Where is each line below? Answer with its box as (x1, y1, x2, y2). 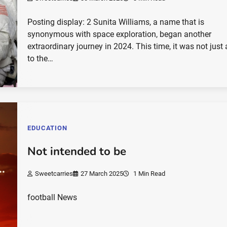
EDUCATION (27, 124, 67, 132)
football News (27, 193, 78, 203)
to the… (27, 53, 54, 63)
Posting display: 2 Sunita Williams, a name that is (27, 17, 205, 27)
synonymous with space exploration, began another (27, 29, 212, 39)
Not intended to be (27, 143, 127, 159)
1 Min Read (132, 170, 166, 178)
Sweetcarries (35, 170, 73, 178)
